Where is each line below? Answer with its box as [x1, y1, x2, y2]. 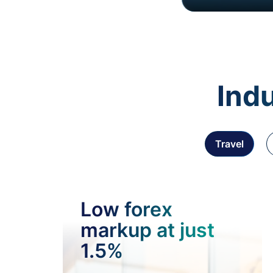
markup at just [80, 218, 214, 242]
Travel [215, 138, 244, 150]
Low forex [80, 197, 172, 221]
